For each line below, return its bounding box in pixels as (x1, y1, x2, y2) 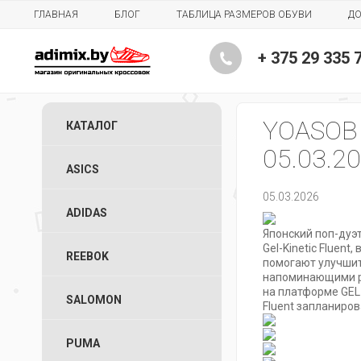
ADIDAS (66, 206, 107, 219)
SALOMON (66, 293, 122, 306)
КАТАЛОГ (66, 119, 118, 132)
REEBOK (66, 250, 109, 263)
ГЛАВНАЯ (34, 9, 78, 20)
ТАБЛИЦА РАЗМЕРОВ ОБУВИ (176, 9, 312, 20)
